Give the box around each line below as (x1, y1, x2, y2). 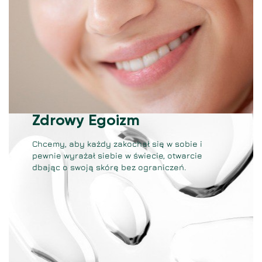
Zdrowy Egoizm (32, 113, 140, 129)
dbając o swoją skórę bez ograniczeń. (32, 162, 186, 172)
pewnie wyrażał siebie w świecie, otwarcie (32, 150, 202, 160)
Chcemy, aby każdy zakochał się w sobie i (32, 139, 202, 149)
